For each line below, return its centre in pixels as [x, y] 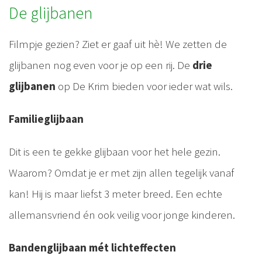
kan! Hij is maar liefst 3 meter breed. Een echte [116, 194]
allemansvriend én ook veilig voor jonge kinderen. [123, 215]
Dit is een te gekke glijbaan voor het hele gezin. [115, 152]
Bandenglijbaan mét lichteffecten [92, 248]
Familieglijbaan [46, 119]
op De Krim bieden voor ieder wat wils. [144, 86]
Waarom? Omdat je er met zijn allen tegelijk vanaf [121, 173]
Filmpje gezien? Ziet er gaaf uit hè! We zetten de [118, 44]
